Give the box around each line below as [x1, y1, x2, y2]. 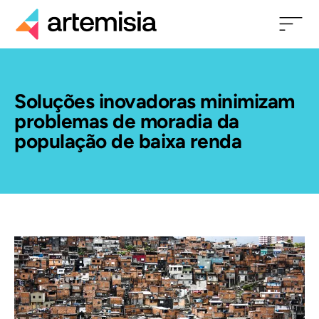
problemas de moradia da [14, 108, 239, 133]
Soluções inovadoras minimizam [14, 88, 295, 113]
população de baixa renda [14, 128, 241, 153]
